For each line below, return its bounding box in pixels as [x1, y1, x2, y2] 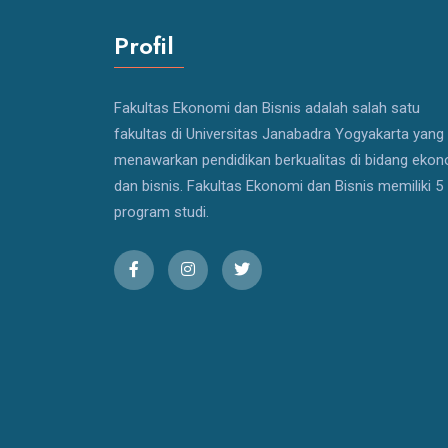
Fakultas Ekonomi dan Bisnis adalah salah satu [114, 99, 420, 117]
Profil [114, 28, 174, 63]
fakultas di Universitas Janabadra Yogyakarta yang [114, 125, 444, 143]
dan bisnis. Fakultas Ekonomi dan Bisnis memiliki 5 [114, 177, 443, 195]
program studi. [114, 203, 209, 221]
